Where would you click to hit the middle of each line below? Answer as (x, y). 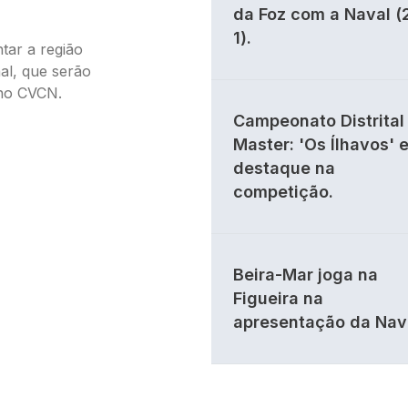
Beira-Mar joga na (306, 275)
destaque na (284, 168)
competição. (283, 192)
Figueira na (278, 298)
